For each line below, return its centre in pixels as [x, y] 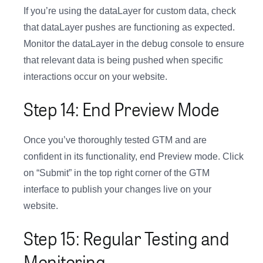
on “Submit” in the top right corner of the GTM [117, 173]
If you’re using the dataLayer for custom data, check [130, 11]
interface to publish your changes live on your [117, 190]
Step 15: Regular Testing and [126, 238]
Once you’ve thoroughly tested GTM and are [115, 140]
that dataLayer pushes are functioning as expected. [129, 28]
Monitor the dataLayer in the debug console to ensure [134, 44]
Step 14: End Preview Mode [122, 109]
